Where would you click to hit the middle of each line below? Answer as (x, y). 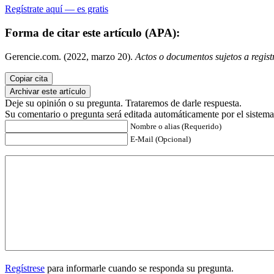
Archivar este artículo (48, 91)
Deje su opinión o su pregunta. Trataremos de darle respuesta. (123, 103)
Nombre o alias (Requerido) (176, 126)
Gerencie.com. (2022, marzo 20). (70, 56)
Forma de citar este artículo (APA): (92, 32)
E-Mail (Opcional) (161, 139)
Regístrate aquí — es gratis (57, 9)
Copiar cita (29, 78)
